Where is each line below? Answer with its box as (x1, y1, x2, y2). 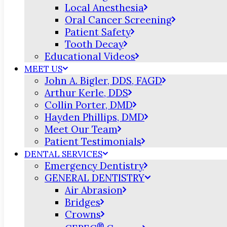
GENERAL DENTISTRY (45, 172, 144, 184)
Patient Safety (65, 26, 131, 38)
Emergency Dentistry (45, 160, 144, 172)
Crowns (65, 208, 101, 220)
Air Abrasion (65, 184, 123, 196)
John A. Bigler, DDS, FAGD (45, 74, 162, 87)
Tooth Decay (65, 38, 124, 50)
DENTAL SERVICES (24, 148, 102, 160)
